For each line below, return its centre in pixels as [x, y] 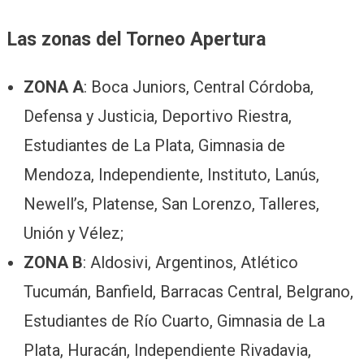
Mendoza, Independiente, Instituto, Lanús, [171, 174]
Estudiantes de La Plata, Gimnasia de [154, 145]
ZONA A [53, 87]
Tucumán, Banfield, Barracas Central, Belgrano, [188, 291]
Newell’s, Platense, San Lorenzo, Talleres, [171, 204]
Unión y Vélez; [73, 233]
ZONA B [53, 262]
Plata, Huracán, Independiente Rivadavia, [167, 350]
